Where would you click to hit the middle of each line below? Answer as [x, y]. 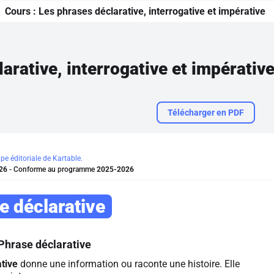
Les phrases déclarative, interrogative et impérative [152, 11]
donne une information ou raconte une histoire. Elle [129, 264]
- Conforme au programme [52, 169]
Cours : [22, 11]
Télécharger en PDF [206, 113]
